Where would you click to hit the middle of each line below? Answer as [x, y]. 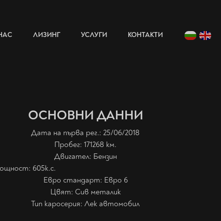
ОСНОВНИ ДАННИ [85, 115]
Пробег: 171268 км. [86, 145]
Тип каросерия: [58, 204]
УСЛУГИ [94, 35]
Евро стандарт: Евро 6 [85, 180]
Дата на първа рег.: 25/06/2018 [86, 133]
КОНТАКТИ [145, 35]
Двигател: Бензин [85, 156]
